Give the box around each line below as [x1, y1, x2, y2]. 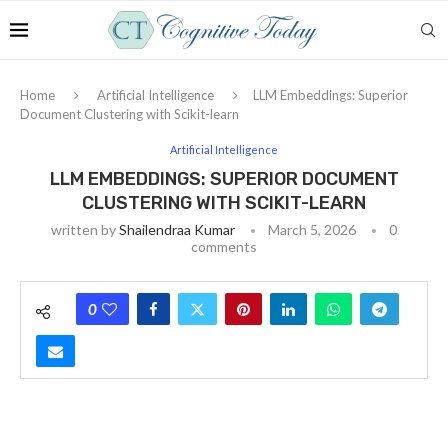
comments [191, 238, 257, 255]
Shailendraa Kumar [119, 221, 235, 238]
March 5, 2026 [268, 221, 356, 238]
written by [51, 221, 119, 238]
